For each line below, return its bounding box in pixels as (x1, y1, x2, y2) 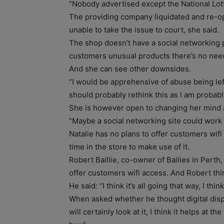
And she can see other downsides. (69, 63, 191, 73)
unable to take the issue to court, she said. (69, 24, 219, 34)
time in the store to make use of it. (69, 141, 189, 151)
